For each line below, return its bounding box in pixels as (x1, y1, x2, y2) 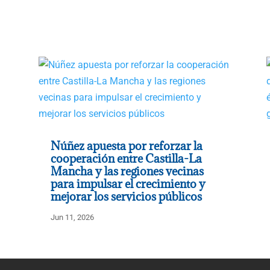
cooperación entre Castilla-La (50, 151, 202, 166)
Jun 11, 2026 (50, 212, 94, 222)
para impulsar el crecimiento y (50, 176, 206, 191)
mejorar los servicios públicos (50, 189, 202, 204)
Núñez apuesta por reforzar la (50, 138, 202, 153)
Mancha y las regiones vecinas (50, 163, 204, 178)
